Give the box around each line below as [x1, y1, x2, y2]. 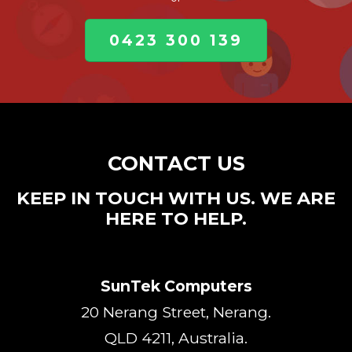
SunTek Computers [100, 276, 252, 295]
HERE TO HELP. [105, 207, 247, 229]
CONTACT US [107, 150, 245, 175]
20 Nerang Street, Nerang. [81, 302, 271, 321]
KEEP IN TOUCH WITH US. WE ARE [16, 186, 335, 209]
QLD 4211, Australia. [104, 328, 247, 347]
